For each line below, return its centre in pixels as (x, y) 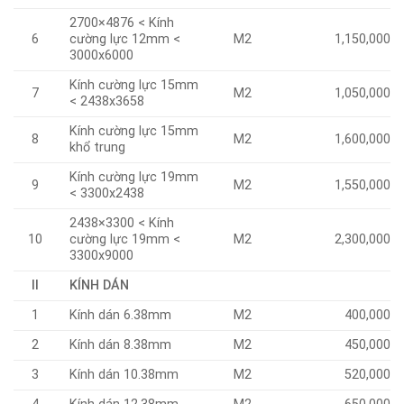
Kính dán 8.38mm (121, 344)
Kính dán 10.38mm (124, 374)
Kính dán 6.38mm (121, 315)
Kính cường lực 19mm (134, 177)
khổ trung (98, 147)
